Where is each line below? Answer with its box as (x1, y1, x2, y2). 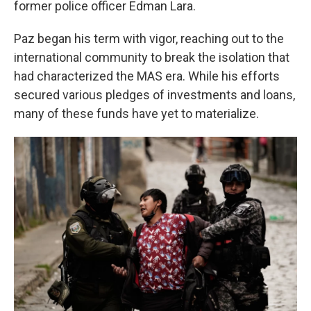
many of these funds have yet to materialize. (14, 106, 259, 121)
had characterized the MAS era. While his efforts (14, 69, 280, 83)
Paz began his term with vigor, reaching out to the (14, 31, 284, 46)
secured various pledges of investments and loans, (14, 87, 295, 102)
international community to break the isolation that (14, 50, 289, 65)
